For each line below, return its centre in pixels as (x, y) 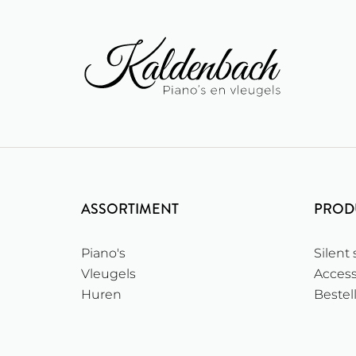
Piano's (103, 253)
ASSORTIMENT (130, 209)
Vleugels (108, 274)
